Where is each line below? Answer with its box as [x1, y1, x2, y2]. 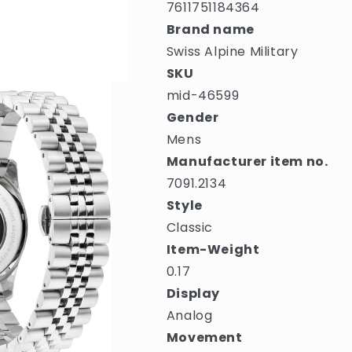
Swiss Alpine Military [166, 42, 299, 60]
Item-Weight [166, 240, 260, 258]
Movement [166, 328, 243, 346]
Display [166, 284, 220, 302]
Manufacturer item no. [166, 152, 328, 170]
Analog [166, 306, 213, 324]
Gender [166, 108, 219, 126]
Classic [166, 218, 213, 236]
